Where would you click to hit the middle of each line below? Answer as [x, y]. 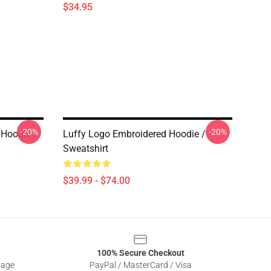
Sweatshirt [86, 149]
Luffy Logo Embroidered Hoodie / [134, 134]
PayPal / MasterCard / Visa [140, 265]
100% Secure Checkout [140, 253]
